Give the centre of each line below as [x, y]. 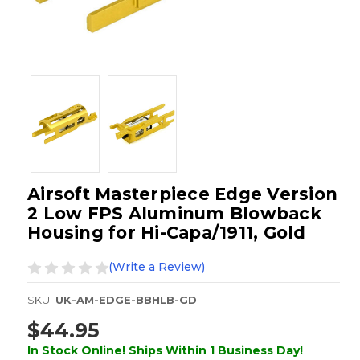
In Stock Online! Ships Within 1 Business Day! [165, 350]
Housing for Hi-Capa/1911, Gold [167, 233]
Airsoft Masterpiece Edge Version [182, 194]
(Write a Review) [157, 267]
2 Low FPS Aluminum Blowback [174, 214]
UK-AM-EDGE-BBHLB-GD [126, 300]
